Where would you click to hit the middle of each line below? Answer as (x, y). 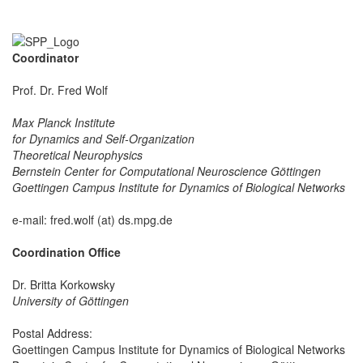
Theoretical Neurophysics (77, 155)
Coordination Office (66, 252)
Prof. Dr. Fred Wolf (60, 90)
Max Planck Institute (64, 123)
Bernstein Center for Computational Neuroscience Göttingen (167, 171)
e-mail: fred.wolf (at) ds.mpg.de (92, 220)
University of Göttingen (70, 301)
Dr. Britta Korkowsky (64, 285)
